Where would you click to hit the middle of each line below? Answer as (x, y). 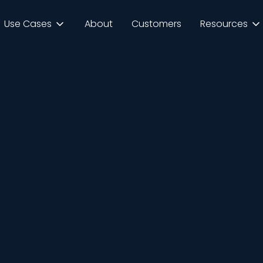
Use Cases (28, 24)
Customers (156, 24)
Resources (224, 24)
